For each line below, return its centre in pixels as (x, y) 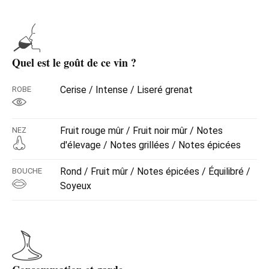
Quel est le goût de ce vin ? (74, 62)
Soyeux (76, 186)
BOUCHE (27, 171)
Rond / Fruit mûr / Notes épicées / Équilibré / (155, 171)
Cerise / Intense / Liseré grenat (126, 89)
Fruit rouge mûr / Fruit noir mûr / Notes (141, 130)
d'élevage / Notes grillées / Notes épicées (150, 145)
